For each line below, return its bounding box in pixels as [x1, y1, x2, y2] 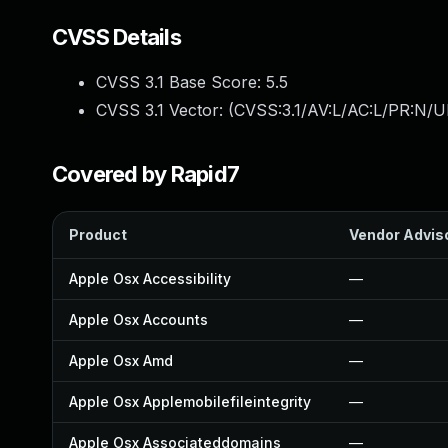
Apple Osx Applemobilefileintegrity [69, 393, 311, 410]
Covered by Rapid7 [52, 161, 240, 187]
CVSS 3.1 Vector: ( [96, 100, 234, 120]
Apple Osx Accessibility [69, 270, 231, 287]
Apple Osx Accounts [69, 311, 208, 328]
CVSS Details [52, 24, 181, 50]
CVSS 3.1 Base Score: [96, 72, 266, 92]
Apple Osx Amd [69, 352, 173, 369]
